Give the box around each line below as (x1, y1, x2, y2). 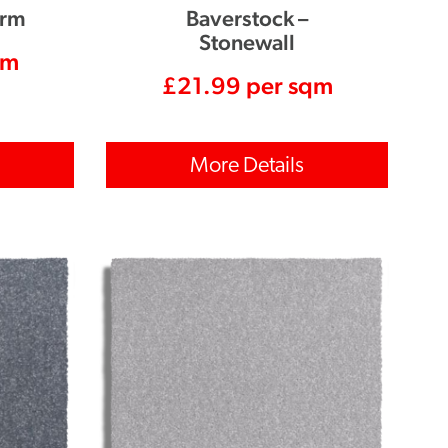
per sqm (240, 71, 333, 101)
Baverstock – (186, 5, 309, 32)
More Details (190, 155, 305, 179)
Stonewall (199, 29, 296, 56)
